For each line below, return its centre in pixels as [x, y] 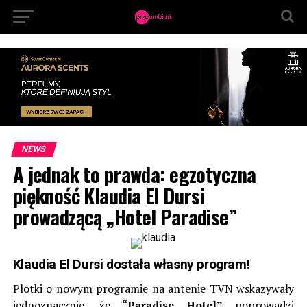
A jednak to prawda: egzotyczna [134, 174]
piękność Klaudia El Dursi [109, 196]
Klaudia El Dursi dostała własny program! [131, 265]
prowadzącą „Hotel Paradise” [125, 217]
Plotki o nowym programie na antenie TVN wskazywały [153, 289]
